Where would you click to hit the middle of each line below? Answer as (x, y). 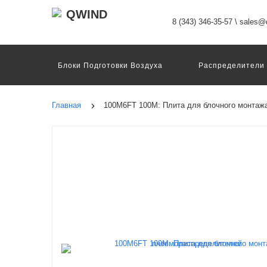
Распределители (232, 66)
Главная (66, 105)
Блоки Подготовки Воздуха (110, 66)
